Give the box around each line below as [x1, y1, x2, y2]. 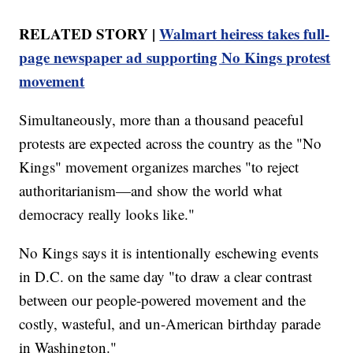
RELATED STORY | [19, 22, 160, 44]
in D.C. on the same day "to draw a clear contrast [19, 266, 313, 286]
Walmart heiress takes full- [159, 22, 330, 44]
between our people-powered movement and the [19, 289, 307, 310]
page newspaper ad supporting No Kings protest [19, 46, 331, 68]
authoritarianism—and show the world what [19, 180, 283, 200]
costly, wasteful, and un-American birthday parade [19, 313, 321, 333]
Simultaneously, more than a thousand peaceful [19, 109, 304, 129]
